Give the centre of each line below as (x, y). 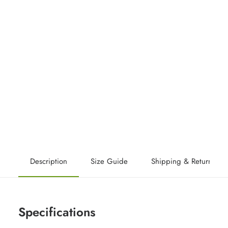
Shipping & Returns (183, 161)
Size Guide (109, 161)
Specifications (57, 212)
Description (49, 161)
